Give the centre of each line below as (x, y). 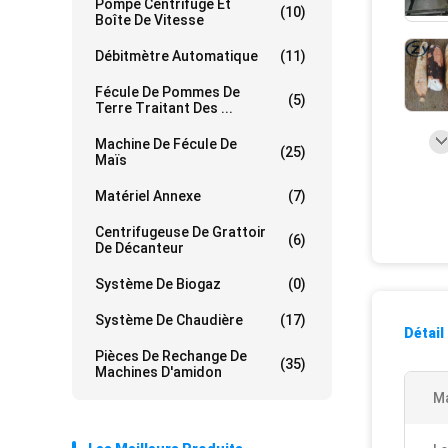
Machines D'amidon (158, 372)
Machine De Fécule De (166, 144)
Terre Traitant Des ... (164, 108)
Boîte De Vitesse (149, 20)
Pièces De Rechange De (171, 356)
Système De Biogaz (158, 284)
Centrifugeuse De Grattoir (180, 232)
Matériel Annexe (148, 196)
